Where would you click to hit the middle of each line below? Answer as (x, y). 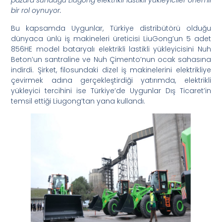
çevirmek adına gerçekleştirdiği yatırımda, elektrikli (111, 80)
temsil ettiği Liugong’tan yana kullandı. (78, 101)
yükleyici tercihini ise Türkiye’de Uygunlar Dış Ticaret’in (111, 90)
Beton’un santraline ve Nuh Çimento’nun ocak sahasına (111, 59)
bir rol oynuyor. (36, 11)
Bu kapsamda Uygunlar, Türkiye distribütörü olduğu (111, 28)
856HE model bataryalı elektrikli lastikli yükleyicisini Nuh (111, 49)
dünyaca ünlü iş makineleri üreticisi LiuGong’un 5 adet (111, 38)
